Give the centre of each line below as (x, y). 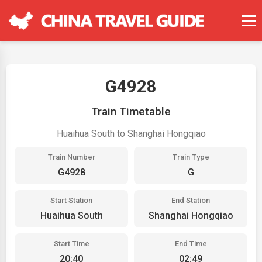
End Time (191, 244)
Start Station (71, 200)
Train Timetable (131, 111)
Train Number (71, 157)
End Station (191, 200)
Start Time (71, 244)
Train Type (191, 157)
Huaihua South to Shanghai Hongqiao (131, 134)
